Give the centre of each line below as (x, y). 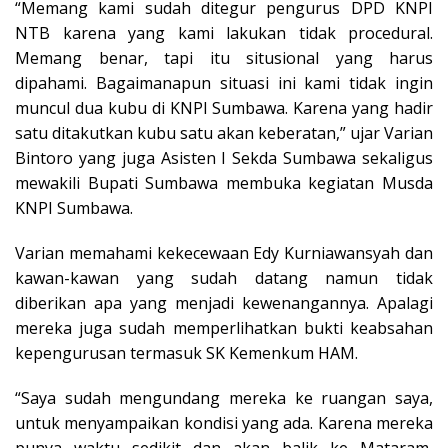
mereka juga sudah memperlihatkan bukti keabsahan (224, 327)
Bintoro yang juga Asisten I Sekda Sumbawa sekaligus (224, 157)
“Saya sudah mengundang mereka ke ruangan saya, (224, 397)
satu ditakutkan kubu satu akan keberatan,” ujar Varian (224, 132)
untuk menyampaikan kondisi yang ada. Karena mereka (224, 422)
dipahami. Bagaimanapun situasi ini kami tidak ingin (224, 82)
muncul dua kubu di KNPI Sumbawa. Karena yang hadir (224, 107)
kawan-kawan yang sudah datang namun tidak (224, 277)
